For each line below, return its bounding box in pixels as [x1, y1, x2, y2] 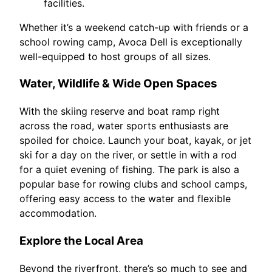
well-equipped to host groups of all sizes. [19, 50, 211, 63]
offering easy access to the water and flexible [19, 192, 231, 205]
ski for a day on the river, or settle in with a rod [19, 149, 237, 161]
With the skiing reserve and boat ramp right [19, 105, 220, 118]
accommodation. [19, 207, 97, 220]
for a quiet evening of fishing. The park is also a [19, 163, 239, 176]
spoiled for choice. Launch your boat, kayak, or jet [19, 134, 251, 147]
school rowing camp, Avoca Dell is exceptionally [19, 35, 242, 48]
